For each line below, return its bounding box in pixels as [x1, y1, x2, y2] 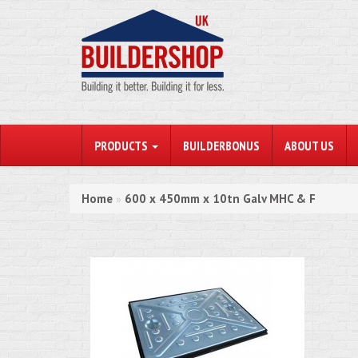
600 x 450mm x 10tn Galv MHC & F [125, 191, 316, 206]
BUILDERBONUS [183, 137, 260, 153]
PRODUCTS [94, 137, 150, 153]
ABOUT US [284, 137, 334, 153]
